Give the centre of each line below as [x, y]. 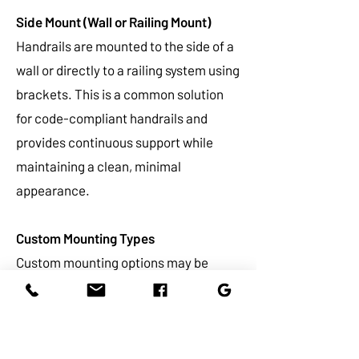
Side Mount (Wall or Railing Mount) [113, 22]
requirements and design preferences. [126, 310]
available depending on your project [118, 286]
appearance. [53, 190]
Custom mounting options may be [112, 262]
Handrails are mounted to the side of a [125, 46]
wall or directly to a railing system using [128, 70]
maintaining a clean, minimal [99, 166]
